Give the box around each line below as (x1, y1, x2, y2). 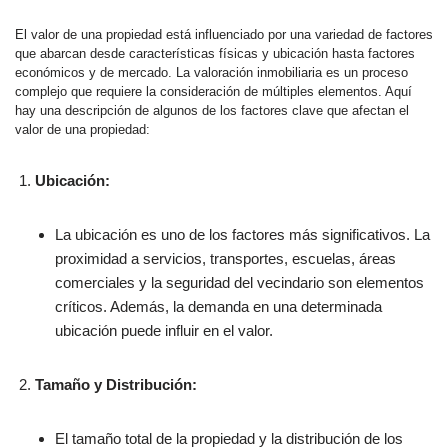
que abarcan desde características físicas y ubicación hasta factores (15, 46, 415, 61)
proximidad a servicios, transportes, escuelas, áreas (55, 250, 396, 267)
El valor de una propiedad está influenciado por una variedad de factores (15, 27, 433, 42)
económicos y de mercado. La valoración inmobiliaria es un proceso (15, 65, 408, 80)
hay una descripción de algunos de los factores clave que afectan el (15, 103, 409, 118)
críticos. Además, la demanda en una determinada (55, 298, 382, 315)
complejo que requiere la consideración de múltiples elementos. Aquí (15, 84, 412, 99)
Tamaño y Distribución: (35, 376, 197, 393)
